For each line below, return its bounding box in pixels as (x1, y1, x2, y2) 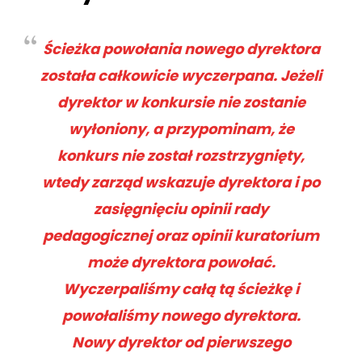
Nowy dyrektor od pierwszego (71, 332, 291, 353)
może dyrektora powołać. (86, 252, 276, 273)
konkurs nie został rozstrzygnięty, (57, 145, 305, 166)
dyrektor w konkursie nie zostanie (57, 92, 305, 113)
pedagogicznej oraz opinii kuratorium (43, 225, 319, 246)
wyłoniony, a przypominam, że (68, 119, 294, 140)
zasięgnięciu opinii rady (94, 199, 268, 220)
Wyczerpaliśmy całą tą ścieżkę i (63, 279, 299, 300)
